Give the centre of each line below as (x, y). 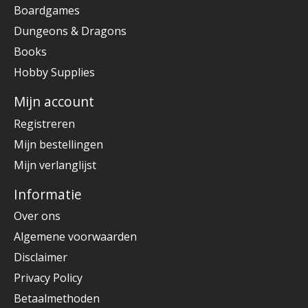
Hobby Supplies (54, 73)
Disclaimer (41, 257)
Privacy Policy (48, 278)
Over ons (37, 216)
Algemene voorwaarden (75, 237)
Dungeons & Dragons (70, 31)
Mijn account (54, 102)
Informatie (48, 194)
